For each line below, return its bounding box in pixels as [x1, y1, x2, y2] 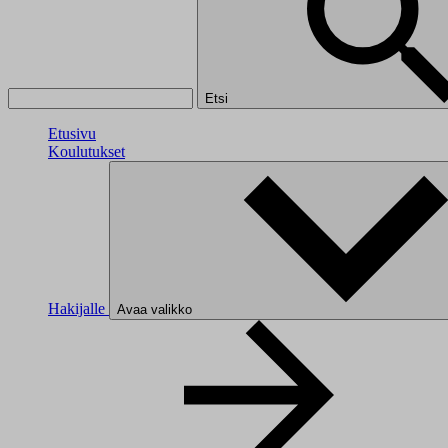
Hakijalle [48, 299, 109, 317]
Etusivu [48, 124, 96, 142]
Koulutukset [48, 142, 125, 160]
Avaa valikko [117, 301, 192, 317]
